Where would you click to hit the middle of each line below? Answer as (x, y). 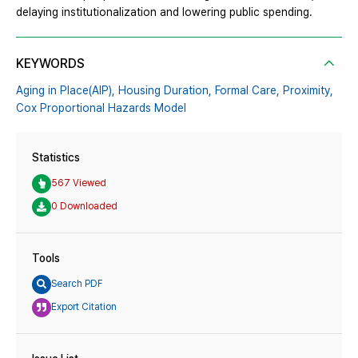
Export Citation (84, 307)
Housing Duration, (165, 90)
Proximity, (308, 90)
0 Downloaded (84, 207)
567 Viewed (79, 183)
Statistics (56, 157)
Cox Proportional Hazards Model (101, 107)
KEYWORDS (50, 63)
